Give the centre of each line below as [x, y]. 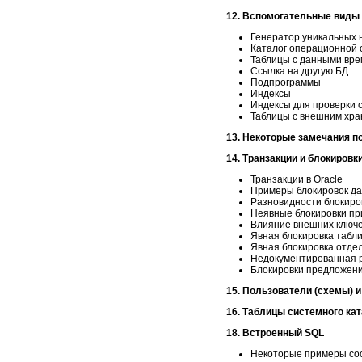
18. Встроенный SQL [275, 333]
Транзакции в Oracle [297, 179]
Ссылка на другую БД [299, 71]
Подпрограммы [286, 82]
